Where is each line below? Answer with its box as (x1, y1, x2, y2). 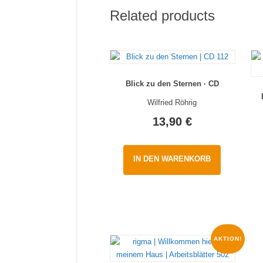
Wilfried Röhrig (147, 98, 197, 107)
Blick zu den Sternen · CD (125, 79, 219, 89)
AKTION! (214, 235, 242, 242)
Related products (110, 7, 215, 23)
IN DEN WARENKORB (133, 154, 211, 163)
